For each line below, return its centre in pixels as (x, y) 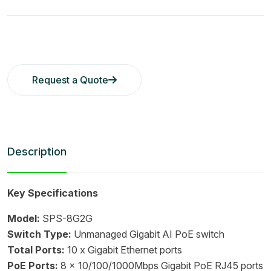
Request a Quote (70, 80)
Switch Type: (39, 234)
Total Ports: (36, 250)
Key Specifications (53, 193)
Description (37, 152)
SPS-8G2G (66, 218)
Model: (24, 218)
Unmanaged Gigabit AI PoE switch (148, 234)
